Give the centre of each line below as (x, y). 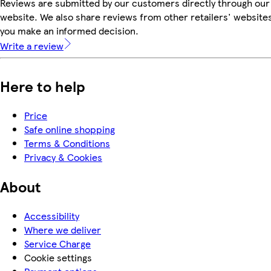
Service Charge (57, 243)
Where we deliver (63, 229)
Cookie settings (58, 257)
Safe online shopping (70, 129)
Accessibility (52, 215)
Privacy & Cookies (63, 157)
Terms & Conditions (67, 143)
